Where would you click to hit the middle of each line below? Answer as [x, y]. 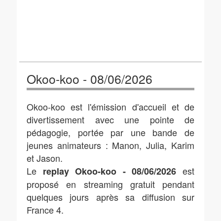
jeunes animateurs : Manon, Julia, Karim [110, 145]
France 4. [45, 210]
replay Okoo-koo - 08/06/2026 [110, 171]
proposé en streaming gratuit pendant [110, 184]
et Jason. [45, 158]
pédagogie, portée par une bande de [110, 132]
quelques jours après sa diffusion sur [110, 197]
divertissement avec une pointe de [110, 119]
